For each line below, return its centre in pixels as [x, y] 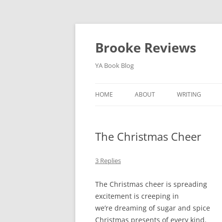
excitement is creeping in [137, 196]
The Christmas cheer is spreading [151, 184]
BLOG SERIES [156, 115]
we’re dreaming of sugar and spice [153, 208]
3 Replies [108, 161]
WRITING [189, 94]
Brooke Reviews [146, 48]
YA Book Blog [114, 65]
